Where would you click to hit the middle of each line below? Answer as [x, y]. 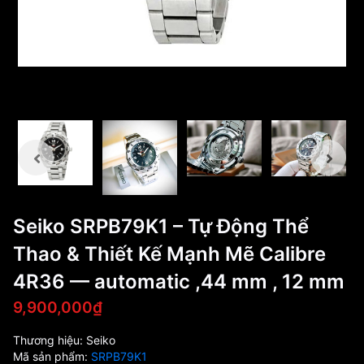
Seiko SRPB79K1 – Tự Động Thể [161, 226]
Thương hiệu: [50, 340]
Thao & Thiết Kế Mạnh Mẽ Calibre [169, 254]
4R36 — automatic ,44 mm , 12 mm [179, 282]
